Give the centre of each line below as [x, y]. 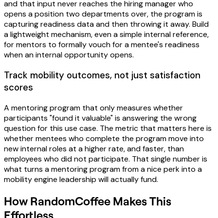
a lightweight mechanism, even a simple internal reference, [106, 35]
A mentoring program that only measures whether [93, 108]
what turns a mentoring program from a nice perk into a [103, 169]
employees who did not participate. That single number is [106, 159]
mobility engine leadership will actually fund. [81, 179]
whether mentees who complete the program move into [104, 138]
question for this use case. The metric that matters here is [108, 128]
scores [18, 87]
